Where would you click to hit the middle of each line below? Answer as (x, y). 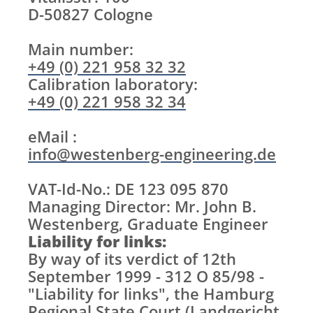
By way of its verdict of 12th (132, 259)
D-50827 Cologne (90, 14)
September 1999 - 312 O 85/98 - (146, 276)
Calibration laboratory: (113, 84)
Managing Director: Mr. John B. (142, 206)
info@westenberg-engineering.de (152, 154)
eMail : (52, 136)
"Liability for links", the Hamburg (151, 293)
